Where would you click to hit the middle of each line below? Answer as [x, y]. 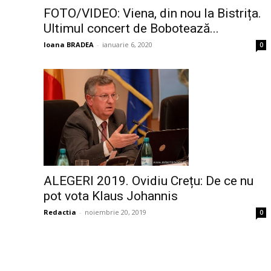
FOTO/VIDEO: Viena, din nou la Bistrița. [152, 13]
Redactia [60, 212]
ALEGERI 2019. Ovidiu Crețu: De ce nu [149, 181]
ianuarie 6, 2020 [127, 44]
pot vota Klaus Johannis [111, 196]
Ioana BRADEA [69, 44]
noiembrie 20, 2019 [116, 212]
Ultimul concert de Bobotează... [131, 28]
